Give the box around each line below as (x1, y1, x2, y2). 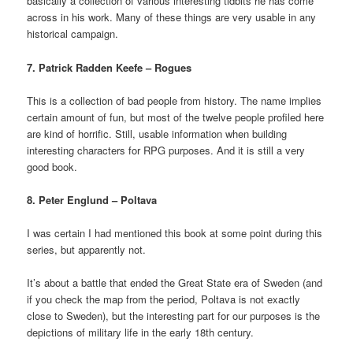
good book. (27, 158, 78, 174)
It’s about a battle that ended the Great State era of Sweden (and (27, 275, 323, 291)
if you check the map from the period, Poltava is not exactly (27, 292, 301, 307)
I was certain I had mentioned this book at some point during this (27, 225, 323, 240)
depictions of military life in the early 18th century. (27, 325, 255, 340)
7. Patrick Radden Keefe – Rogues (27, 59, 192, 75)
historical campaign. (27, 26, 119, 42)
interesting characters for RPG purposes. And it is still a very (27, 142, 306, 158)
